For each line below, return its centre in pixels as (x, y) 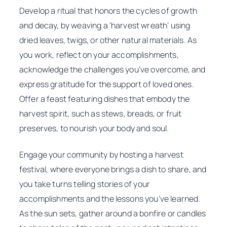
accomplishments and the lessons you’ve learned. (110, 198)
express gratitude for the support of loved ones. (107, 84)
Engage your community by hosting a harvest (101, 154)
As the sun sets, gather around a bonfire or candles (113, 213)
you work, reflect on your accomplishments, (99, 55)
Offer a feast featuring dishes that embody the (105, 99)
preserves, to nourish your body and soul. (94, 128)
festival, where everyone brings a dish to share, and (113, 169)
